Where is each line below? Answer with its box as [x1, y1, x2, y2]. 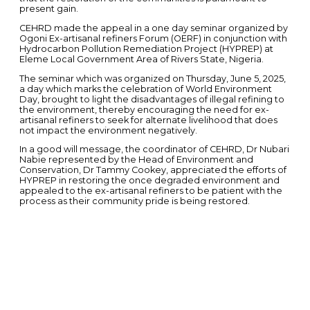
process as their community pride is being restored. [19, 196, 250, 207]
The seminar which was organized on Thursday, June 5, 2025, [19, 73, 286, 84]
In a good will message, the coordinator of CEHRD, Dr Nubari [19, 144, 289, 155]
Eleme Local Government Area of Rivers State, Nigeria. [19, 53, 264, 64]
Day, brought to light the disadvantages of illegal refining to [19, 93, 284, 104]
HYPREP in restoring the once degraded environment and [19, 175, 280, 186]
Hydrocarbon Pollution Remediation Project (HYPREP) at [19, 43, 273, 54]
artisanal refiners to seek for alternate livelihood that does [19, 114, 277, 125]
